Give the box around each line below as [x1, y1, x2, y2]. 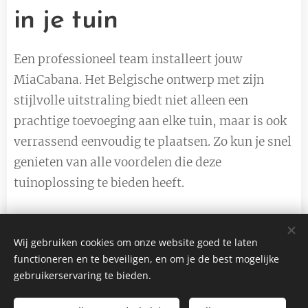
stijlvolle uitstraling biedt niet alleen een [14, 92, 248, 108]
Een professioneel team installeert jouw [14, 51, 242, 67]
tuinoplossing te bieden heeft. [14, 175, 184, 190]
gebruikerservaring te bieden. [14, 269, 151, 282]
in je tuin [14, 7, 118, 34]
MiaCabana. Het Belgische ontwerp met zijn [14, 71, 264, 87]
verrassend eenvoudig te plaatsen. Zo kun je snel [14, 133, 291, 149]
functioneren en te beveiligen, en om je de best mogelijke [14, 252, 279, 265]
